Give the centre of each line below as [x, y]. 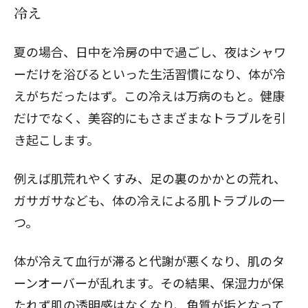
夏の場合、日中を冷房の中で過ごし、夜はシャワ [150, 52]
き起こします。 [56, 140]
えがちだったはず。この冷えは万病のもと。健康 [149, 96]
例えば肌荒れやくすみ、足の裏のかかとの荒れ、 [150, 178]
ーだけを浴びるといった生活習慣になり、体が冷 [150, 74]
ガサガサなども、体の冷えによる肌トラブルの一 [149, 200]
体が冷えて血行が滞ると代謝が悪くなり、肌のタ [149, 261]
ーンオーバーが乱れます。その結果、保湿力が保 [149, 283]
